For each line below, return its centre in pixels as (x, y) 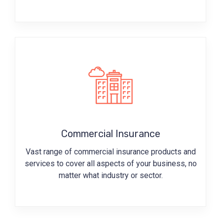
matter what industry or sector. (110, 176)
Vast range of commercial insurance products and (110, 152)
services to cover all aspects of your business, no (110, 164)
